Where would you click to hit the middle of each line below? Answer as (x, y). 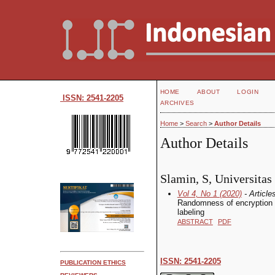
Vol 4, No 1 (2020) (209, 193)
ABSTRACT (195, 221)
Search (196, 124)
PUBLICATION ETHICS (93, 262)
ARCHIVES (177, 103)
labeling (191, 212)
